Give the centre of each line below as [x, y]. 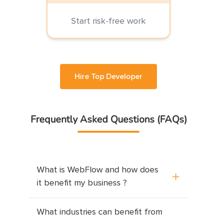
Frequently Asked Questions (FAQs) [108, 119]
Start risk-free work [108, 21]
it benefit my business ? [82, 183]
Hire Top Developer [108, 76]
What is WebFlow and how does [98, 170]
